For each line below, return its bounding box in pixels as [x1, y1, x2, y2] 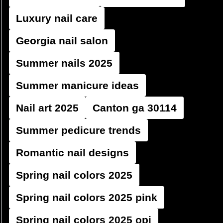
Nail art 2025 [16, 102, 79, 113]
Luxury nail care [16, 12, 98, 24]
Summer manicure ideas [16, 80, 139, 91]
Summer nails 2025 [16, 57, 112, 69]
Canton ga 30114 [93, 102, 177, 113]
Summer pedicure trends [16, 124, 141, 136]
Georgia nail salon [16, 35, 108, 46]
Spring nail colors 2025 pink [16, 192, 157, 203]
